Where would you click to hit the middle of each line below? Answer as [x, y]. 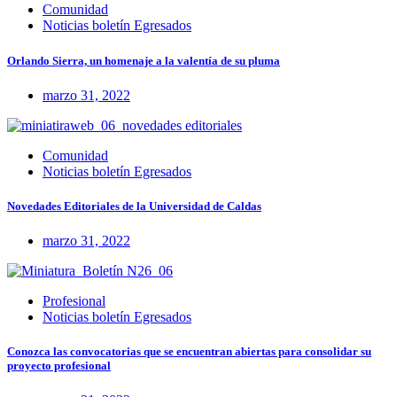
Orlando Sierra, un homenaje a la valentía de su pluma [144, 60]
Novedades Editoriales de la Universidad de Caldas [134, 206]
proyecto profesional [59, 366]
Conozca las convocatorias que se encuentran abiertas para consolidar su [189, 352]
